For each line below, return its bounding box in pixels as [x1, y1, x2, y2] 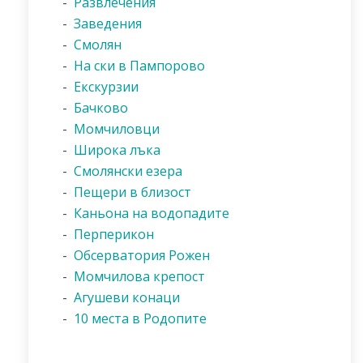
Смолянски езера [74, 162, 182, 180]
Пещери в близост [74, 183, 191, 201]
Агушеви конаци [74, 288, 180, 306]
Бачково [74, 99, 128, 117]
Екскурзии [74, 78, 139, 96]
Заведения [74, 15, 142, 32]
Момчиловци [74, 120, 160, 138]
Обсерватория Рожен [74, 246, 210, 264]
